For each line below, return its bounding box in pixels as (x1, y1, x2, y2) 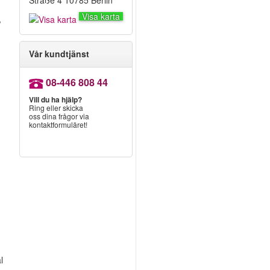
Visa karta (81, 10, 120, 22)
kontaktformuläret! (28, 119, 87, 130)
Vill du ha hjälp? (28, 94, 82, 105)
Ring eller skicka (28, 102, 83, 113)
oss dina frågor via (28, 111, 89, 122)
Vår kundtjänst (28, 48, 89, 60)
